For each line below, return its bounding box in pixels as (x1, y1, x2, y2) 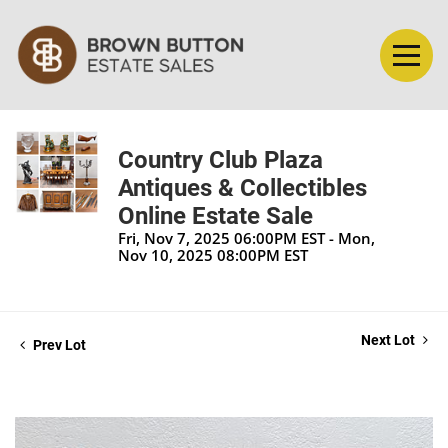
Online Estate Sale (118, 202, 313, 231)
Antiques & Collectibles (118, 174, 367, 203)
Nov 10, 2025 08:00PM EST (118, 245, 308, 266)
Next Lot (361, 332, 418, 349)
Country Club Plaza (118, 146, 323, 175)
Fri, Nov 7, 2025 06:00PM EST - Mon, (118, 228, 375, 249)
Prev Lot (30, 337, 86, 354)
